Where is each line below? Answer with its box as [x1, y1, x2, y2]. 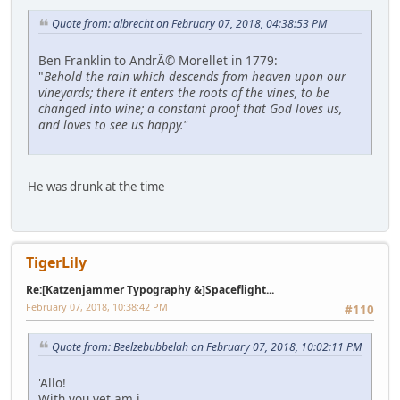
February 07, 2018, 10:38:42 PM [26, 300, 168, 314]
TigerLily [26, 253, 87, 273]
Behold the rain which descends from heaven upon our [44, 68, 346, 86]
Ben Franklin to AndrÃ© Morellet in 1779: [38, 52, 278, 70]
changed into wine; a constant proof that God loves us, [38, 100, 342, 118]
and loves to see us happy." [38, 116, 187, 134]
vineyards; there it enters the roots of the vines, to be [38, 84, 329, 102]
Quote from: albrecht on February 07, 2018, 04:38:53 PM [52, 16, 327, 32]
